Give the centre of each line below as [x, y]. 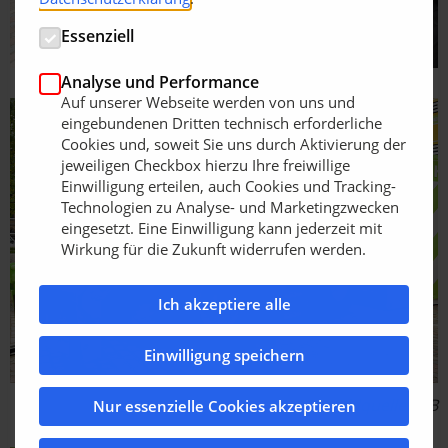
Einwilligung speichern [224, 355]
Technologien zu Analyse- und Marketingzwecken [230, 206]
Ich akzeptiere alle [224, 304]
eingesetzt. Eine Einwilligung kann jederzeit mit [221, 227]
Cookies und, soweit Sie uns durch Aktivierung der [233, 143]
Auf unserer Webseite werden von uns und [208, 101]
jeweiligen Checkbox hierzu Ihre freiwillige [205, 164]
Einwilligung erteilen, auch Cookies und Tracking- [228, 185]
